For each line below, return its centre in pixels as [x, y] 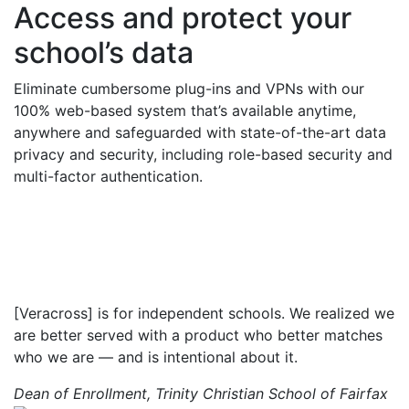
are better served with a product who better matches [198, 336]
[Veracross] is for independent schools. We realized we [204, 314]
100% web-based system [102, 111]
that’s [209, 111]
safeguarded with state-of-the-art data [251, 133]
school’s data [104, 53]
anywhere [47, 133]
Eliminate [45, 89]
